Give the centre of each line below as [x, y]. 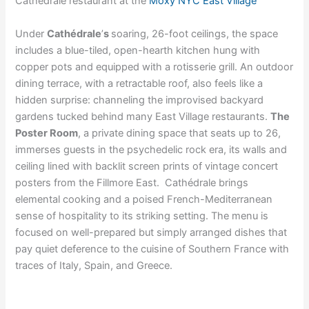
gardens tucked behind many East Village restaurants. [143, 116]
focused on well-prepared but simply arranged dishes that [151, 232]
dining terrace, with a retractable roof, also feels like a [139, 83]
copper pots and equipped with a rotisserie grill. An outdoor [154, 67]
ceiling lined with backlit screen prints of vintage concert [147, 166]
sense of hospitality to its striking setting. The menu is [142, 216]
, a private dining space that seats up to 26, [180, 133]
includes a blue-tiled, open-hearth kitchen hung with [138, 50]
